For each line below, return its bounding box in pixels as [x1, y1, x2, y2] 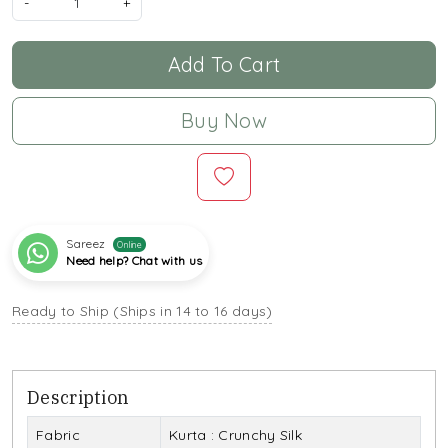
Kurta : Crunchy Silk [169, 426, 302, 445]
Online [117, 238, 143, 250]
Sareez [66, 236, 106, 252]
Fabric [36, 426, 80, 445]
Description [27, 386, 130, 410]
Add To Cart [167, 52, 281, 78]
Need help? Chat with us [66, 253, 203, 269]
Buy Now [180, 108, 268, 134]
